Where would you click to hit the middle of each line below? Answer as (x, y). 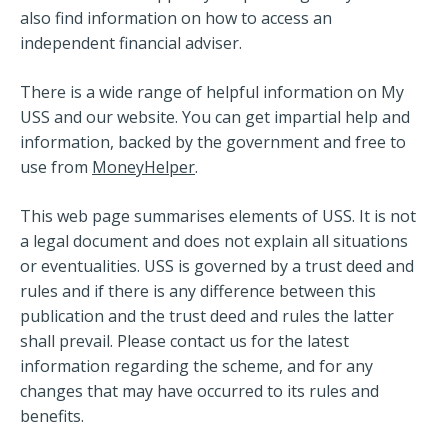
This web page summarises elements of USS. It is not (218, 216)
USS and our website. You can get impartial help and (215, 117)
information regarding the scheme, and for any (196, 366)
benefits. (52, 416)
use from (56, 167)
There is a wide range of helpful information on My (212, 92)
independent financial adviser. (131, 43)
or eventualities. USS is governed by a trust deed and (217, 266)
